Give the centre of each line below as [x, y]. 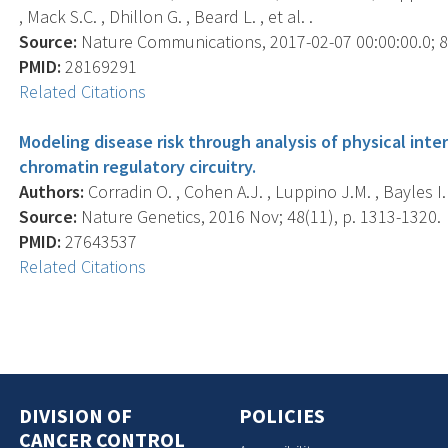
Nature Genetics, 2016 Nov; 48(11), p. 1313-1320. [259, 216]
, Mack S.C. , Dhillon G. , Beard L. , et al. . [166, 16]
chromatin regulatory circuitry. [138, 166]
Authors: [52, 191]
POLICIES [282, 415]
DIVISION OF [76, 415]
